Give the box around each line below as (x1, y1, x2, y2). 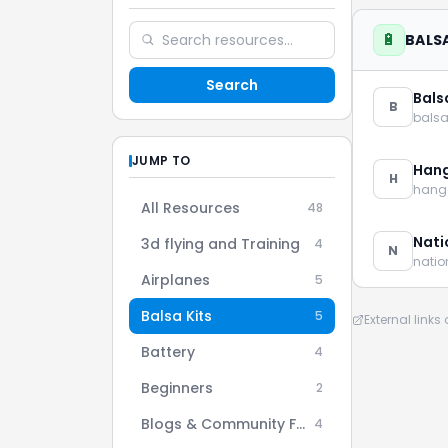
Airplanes (141, 270, 210, 290)
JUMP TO (132, 152, 191, 169)
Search (206, 75, 258, 95)
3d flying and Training (141, 234, 300, 254)
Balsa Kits (141, 306, 212, 326)
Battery (141, 342, 195, 362)
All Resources (141, 198, 240, 218)
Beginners (141, 378, 213, 398)
